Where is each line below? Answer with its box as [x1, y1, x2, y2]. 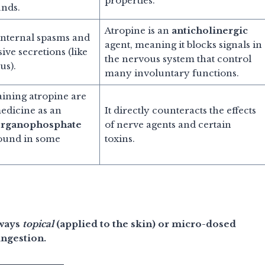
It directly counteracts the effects [104, 104, 256, 116]
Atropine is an [104, 24, 172, 36]
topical [22, 218, 54, 230]
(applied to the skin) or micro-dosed [54, 218, 236, 230]
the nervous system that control [104, 53, 251, 64]
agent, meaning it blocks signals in [104, 38, 262, 50]
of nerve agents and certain [104, 118, 231, 130]
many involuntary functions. [104, 67, 239, 79]
